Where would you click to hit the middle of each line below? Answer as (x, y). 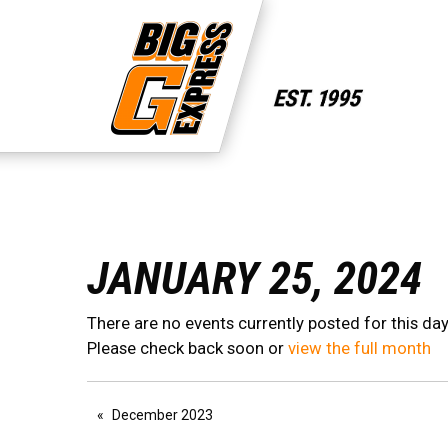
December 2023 (162, 415)
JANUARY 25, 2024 (254, 279)
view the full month (359, 348)
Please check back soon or (187, 348)
